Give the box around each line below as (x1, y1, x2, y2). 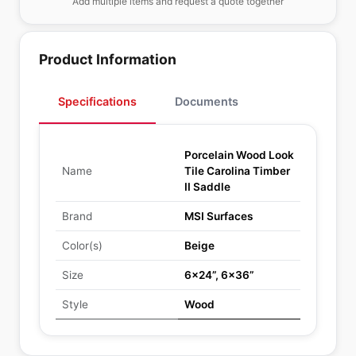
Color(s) (62, 239, 103, 252)
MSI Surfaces (184, 210, 253, 222)
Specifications (58, 95, 137, 108)
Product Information (39, 51, 176, 68)
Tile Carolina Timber (184, 164, 290, 177)
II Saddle (184, 180, 230, 193)
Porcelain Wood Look (184, 149, 294, 161)
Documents (175, 95, 238, 108)
